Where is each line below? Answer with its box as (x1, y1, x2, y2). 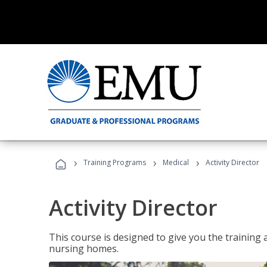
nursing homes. (49, 242, 119, 255)
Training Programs (83, 157, 146, 167)
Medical (163, 157, 189, 167)
